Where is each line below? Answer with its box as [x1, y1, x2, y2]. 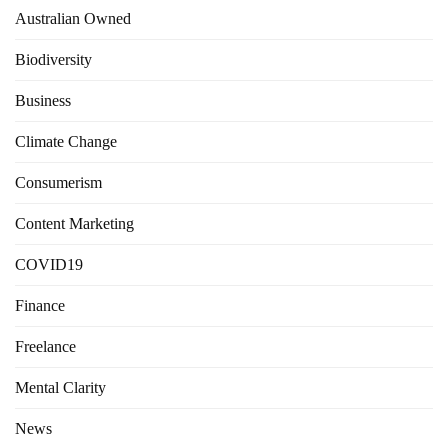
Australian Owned [15, 10, 131, 28]
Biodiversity [15, 51, 92, 69]
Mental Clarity [15, 379, 106, 397]
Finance [15, 297, 65, 315]
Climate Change [15, 133, 117, 151]
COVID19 [15, 256, 83, 274]
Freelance [15, 338, 76, 356]
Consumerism [15, 174, 102, 192]
